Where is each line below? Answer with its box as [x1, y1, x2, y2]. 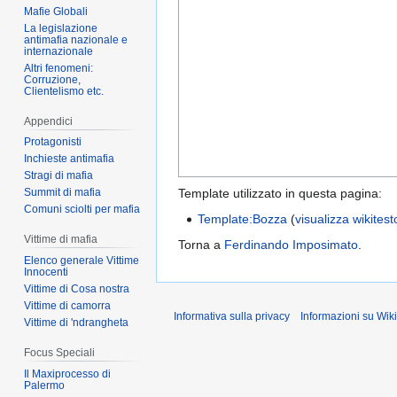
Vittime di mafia [24, 233, 98, 246]
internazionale [24, 44, 94, 58]
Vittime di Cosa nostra [24, 283, 130, 296]
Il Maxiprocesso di [24, 367, 112, 380]
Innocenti [24, 266, 69, 279]
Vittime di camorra [24, 300, 112, 313]
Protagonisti [24, 136, 82, 149]
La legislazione [24, 21, 98, 35]
